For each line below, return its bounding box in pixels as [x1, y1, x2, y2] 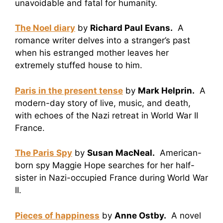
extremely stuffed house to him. [15, 60, 142, 71]
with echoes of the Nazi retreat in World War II [15, 110, 198, 120]
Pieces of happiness [15, 210, 100, 221]
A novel [166, 210, 201, 221]
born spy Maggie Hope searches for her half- [15, 160, 195, 171]
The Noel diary [15, 23, 75, 33]
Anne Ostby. [114, 210, 166, 221]
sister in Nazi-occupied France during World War [15, 173, 208, 183]
